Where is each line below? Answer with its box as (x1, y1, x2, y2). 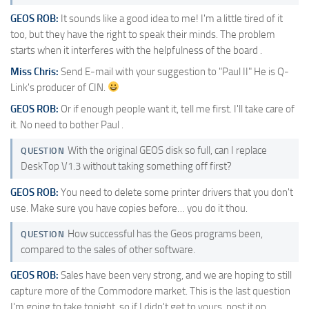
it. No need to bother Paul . (10, 119, 123, 132)
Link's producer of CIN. (10, 81, 108, 94)
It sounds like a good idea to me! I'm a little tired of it (59, 12, 283, 25)
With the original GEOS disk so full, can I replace (67, 144, 267, 157)
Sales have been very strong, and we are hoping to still (59, 269, 292, 282)
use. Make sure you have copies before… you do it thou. (10, 201, 248, 215)
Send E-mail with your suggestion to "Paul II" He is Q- (59, 65, 289, 78)
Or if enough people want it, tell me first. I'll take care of (59, 103, 295, 116)
